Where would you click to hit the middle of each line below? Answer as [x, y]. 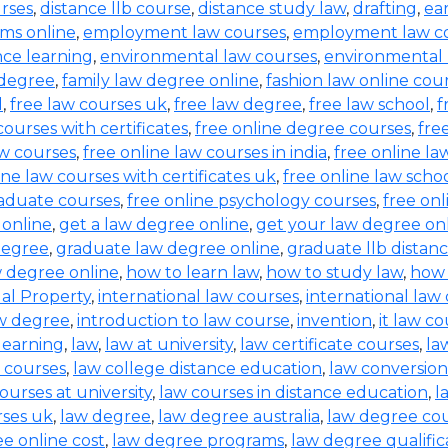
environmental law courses [208, 56]
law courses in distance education [293, 392]
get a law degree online [154, 224]
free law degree [238, 104]
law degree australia [239, 416]
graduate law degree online [168, 248]
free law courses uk [88, 104]
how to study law [334, 272]
